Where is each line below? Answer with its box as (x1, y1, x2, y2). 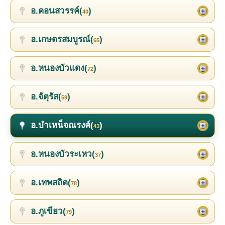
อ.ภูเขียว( (31, 206, 66, 216)
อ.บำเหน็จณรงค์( (31, 120, 93, 130)
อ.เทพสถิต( (31, 177, 71, 187)
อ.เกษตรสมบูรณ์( (31, 34, 93, 44)
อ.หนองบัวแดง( (31, 63, 87, 73)
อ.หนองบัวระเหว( (31, 149, 95, 159)
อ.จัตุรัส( (31, 91, 61, 101)
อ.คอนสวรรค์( (31, 6, 82, 16)
